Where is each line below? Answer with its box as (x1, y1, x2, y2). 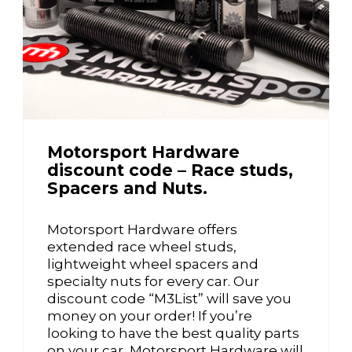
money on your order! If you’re (47, 308, 252, 324)
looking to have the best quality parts (47, 325, 299, 341)
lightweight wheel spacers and (47, 256, 258, 272)
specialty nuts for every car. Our (47, 273, 259, 289)
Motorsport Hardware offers (47, 222, 237, 237)
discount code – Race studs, (47, 160, 293, 180)
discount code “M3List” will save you (47, 291, 291, 306)
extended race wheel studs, (47, 239, 236, 255)
